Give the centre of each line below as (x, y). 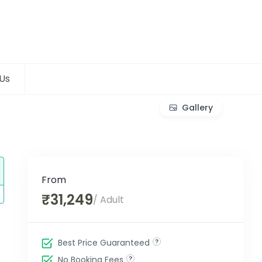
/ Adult (108, 200)
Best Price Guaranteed (104, 243)
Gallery (197, 107)
